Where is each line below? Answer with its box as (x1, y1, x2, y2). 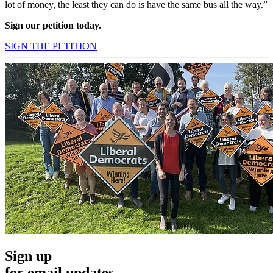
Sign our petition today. (5, 19, 101, 30)
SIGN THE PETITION (5, 40, 97, 51)
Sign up (5, 248, 52, 264)
